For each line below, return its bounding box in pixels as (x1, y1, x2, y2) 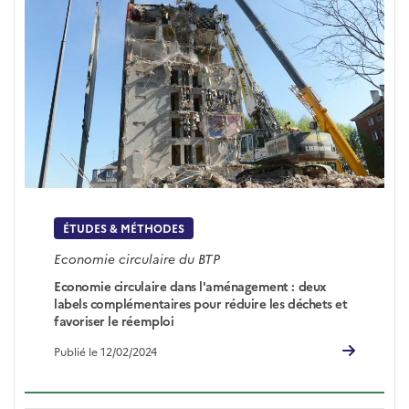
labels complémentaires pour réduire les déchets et (54, 295, 348, 312)
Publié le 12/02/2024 (54, 342, 158, 359)
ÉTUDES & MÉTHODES (63, 220, 185, 236)
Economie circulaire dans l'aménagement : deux (54, 278, 327, 295)
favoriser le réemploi (54, 312, 174, 330)
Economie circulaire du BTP (54, 249, 221, 268)
